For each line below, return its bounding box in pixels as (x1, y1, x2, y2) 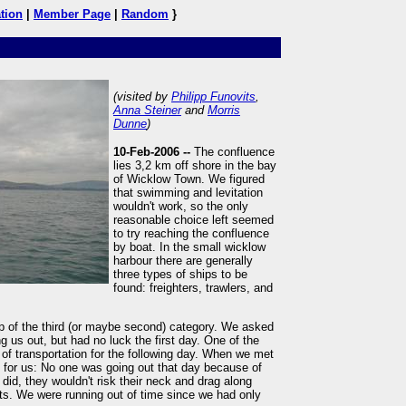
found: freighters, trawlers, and (113, 281, 273, 295)
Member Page (34, 7, 111, 21)
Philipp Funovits (171, 90, 256, 103)
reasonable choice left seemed (113, 213, 274, 227)
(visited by (113, 90, 171, 103)
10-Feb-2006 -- (113, 145, 194, 159)
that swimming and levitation (113, 186, 263, 199)
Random (121, 7, 169, 21)
